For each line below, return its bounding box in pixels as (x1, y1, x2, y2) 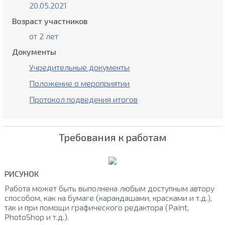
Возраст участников (12, 16, 88, 26)
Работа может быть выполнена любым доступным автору (4, 183, 214, 193)
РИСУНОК (4, 168, 39, 178)
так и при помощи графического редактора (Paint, (4, 202, 189, 212)
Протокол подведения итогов (29, 94, 138, 104)
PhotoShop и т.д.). (4, 211, 69, 221)
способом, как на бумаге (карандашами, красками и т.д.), (4, 192, 212, 202)
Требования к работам (58, 131, 167, 143)
